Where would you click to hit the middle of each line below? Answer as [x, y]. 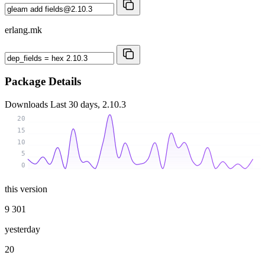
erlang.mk [23, 30]
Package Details [43, 82]
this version [26, 189]
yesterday [22, 229]
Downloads [28, 105]
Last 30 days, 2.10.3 [88, 105]
